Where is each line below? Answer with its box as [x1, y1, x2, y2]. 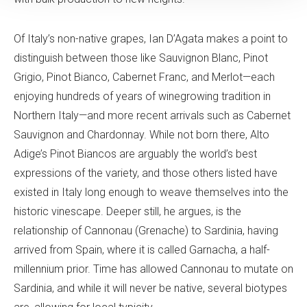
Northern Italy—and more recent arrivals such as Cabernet [14, 109, 291, 123]
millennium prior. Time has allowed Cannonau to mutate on [14, 262, 293, 276]
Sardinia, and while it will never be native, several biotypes [14, 282, 287, 295]
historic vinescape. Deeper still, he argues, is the [14, 205, 241, 219]
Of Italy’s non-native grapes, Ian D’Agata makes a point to [14, 32, 288, 46]
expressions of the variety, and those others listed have [14, 167, 278, 180]
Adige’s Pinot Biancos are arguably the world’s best [14, 147, 257, 161]
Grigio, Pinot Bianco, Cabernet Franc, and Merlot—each [14, 71, 275, 84]
